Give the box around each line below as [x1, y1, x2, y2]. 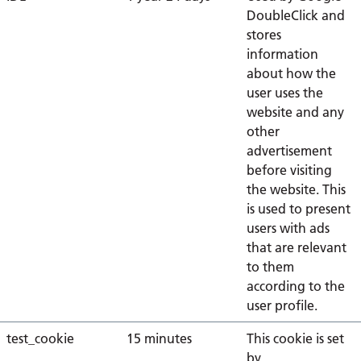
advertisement [247, 143, 332, 159]
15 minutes [127, 330, 192, 346]
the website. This [247, 181, 346, 197]
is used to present [247, 201, 351, 217]
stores [247, 27, 281, 43]
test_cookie [6, 330, 74, 346]
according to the [247, 278, 345, 294]
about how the [247, 65, 336, 81]
